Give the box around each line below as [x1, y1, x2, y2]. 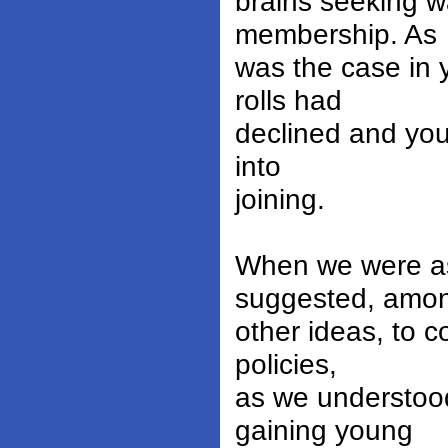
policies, [235, 348, 337, 381]
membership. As [235, 18, 437, 51]
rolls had [235, 84, 342, 117]
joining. [235, 183, 325, 216]
